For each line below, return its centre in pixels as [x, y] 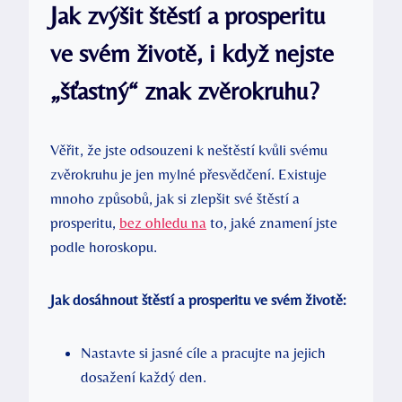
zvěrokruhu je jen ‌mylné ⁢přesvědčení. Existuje [188, 174]
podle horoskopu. [104, 246]
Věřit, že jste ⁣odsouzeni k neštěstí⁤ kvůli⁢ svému [189, 149]
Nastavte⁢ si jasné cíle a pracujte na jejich [203, 352]
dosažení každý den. [144, 376]
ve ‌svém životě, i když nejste [192, 52]
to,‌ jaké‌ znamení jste [272, 222]
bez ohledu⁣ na [163, 222]
